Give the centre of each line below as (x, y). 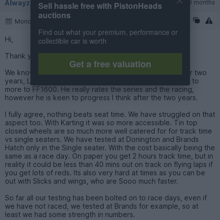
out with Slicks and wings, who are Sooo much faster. (92, 181)
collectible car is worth (72, 41)
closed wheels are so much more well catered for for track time (109, 131)
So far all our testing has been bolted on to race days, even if (106, 198)
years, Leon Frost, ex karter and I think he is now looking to (102, 81)
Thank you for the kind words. (54, 56)
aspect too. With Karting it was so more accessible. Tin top (101, 123)
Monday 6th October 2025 (53, 22)
